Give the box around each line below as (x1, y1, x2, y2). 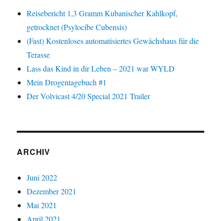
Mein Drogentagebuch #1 (27, 77, 107, 88)
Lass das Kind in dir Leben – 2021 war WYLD (27, 63, 175, 74)
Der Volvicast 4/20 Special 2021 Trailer (27, 91, 150, 102)
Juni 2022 (27, 172, 58, 183)
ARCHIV (17, 146, 50, 158)
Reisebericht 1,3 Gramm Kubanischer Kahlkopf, (27, 8, 178, 19)
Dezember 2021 (27, 186, 77, 197)
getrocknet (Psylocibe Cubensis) (27, 22, 127, 33)
